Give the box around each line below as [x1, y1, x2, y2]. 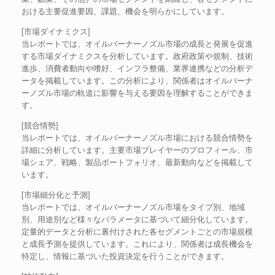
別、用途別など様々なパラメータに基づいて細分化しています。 [21, 213, 253, 225]
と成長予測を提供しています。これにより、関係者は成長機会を [21, 238, 253, 249]
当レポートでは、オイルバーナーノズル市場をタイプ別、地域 [21, 201, 245, 212]
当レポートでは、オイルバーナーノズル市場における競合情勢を [21, 131, 253, 143]
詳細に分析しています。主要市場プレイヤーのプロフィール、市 [21, 144, 253, 155]
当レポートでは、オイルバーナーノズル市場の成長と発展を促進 [21, 37, 253, 49]
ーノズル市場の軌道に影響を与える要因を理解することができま [21, 87, 253, 98]
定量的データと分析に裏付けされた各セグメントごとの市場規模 [21, 225, 253, 237]
